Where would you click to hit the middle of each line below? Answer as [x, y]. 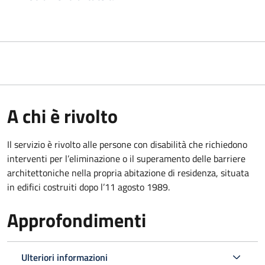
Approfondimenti [77, 220]
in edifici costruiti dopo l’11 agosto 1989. [88, 187]
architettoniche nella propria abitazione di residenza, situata [128, 172]
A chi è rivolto [62, 116]
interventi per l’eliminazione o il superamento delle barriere [126, 158]
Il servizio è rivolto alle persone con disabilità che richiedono [127, 144]
